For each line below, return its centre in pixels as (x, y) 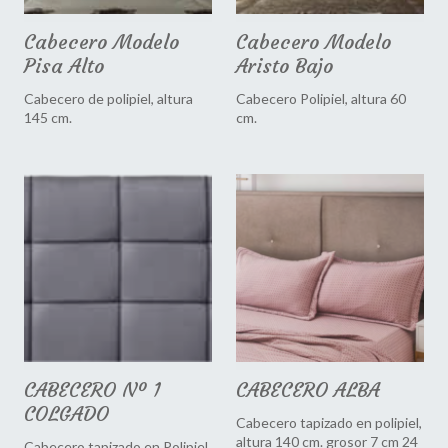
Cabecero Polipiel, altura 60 (321, 99)
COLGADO (66, 414)
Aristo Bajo (284, 66)
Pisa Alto (64, 66)
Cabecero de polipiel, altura (108, 99)
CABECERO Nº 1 (92, 390)
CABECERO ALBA (308, 390)
